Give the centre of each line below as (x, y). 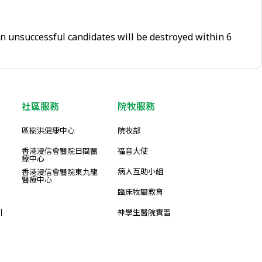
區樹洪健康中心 (48, 130)
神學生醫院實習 (144, 212)
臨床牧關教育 (140, 192)
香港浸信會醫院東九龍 (60, 172)
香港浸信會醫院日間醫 (60, 151)
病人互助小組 (140, 171)
